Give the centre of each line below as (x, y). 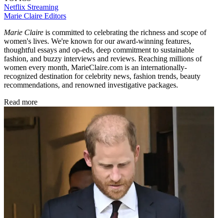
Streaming (43, 7)
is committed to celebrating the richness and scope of (125, 33)
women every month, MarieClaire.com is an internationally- (95, 68)
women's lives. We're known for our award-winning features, (98, 41)
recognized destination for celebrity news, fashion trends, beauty (102, 76)
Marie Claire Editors (35, 16)
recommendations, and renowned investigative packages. (91, 85)
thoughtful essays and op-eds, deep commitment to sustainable (99, 50)
